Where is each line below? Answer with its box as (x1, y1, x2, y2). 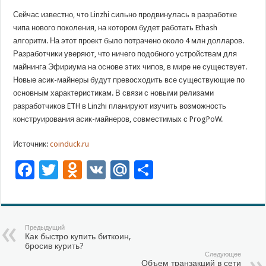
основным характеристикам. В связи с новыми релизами (13, 88, 214, 97)
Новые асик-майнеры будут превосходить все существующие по (13, 75, 245, 84)
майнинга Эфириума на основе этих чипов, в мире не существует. (13, 62, 248, 71)
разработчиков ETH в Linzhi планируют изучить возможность (13, 102, 227, 110)
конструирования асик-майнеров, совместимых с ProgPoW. (13, 115, 223, 123)
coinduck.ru (48, 140, 90, 148)
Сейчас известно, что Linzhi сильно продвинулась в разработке (13, 10, 237, 19)
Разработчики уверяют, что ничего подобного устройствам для (13, 49, 237, 58)
